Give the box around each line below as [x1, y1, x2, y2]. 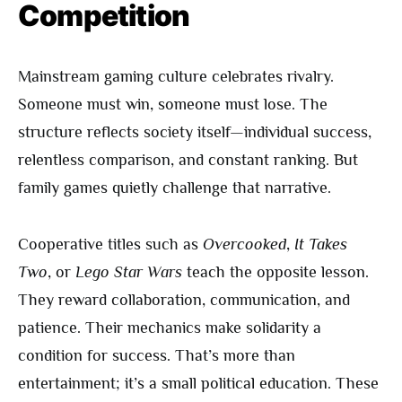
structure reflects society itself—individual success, [18, 123, 371, 142]
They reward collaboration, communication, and [18, 291, 350, 310]
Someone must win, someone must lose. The [18, 95, 328, 114]
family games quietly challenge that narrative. [18, 179, 331, 197]
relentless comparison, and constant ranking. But [18, 151, 358, 170]
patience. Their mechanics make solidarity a [18, 319, 321, 337]
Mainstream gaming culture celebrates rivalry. [18, 67, 334, 86]
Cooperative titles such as [18, 235, 203, 254]
